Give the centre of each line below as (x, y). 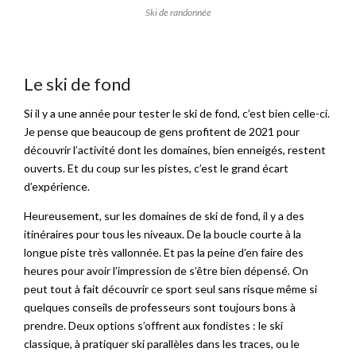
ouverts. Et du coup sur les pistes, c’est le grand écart (156, 168)
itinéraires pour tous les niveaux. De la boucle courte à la (163, 234)
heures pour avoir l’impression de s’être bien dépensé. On (166, 270)
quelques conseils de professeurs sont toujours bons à (160, 307)
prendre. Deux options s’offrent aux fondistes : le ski (153, 325)
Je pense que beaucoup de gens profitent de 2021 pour (162, 131)
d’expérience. (57, 186)
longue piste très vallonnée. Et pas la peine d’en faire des (164, 252)
